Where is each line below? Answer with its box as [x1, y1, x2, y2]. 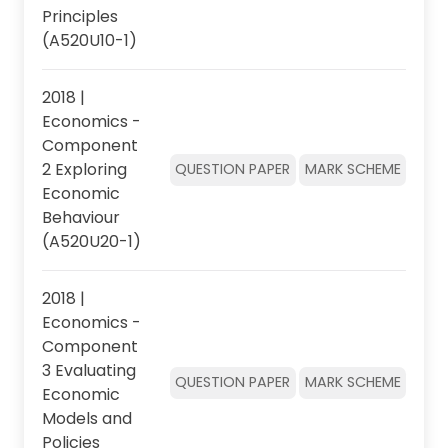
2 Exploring [41, 157, 127, 181]
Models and [41, 406, 132, 430]
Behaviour [41, 205, 120, 229]
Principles [41, 4, 118, 28]
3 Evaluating [41, 358, 136, 382]
